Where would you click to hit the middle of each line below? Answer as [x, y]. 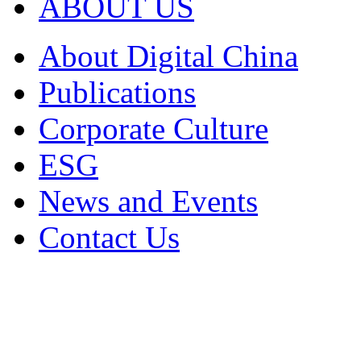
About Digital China [168, 56]
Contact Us [109, 237]
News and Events [148, 201]
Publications [117, 92]
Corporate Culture [154, 129]
